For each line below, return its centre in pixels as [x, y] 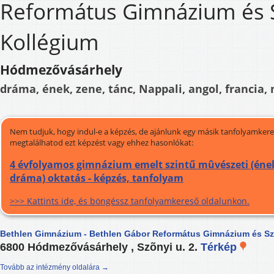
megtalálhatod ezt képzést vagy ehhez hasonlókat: [102, 143]
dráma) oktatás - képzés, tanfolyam [97, 178]
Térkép [220, 247]
